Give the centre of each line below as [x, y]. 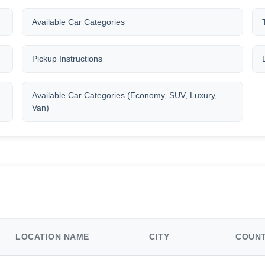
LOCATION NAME [52, 237]
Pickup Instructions [67, 59]
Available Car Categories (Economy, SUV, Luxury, [125, 96]
